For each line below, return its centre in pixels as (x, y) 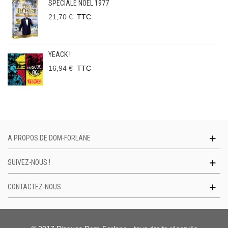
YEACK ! (60, 55)
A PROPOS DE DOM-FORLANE (49, 138)
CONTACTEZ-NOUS (34, 187)
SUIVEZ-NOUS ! (29, 163)
